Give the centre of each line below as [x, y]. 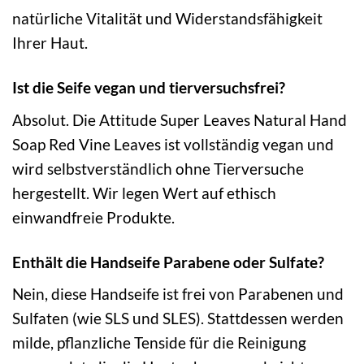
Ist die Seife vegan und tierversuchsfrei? [149, 88]
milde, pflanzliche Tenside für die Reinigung [159, 343]
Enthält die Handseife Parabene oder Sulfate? [168, 262]
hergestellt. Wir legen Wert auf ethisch [144, 193]
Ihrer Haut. [50, 43]
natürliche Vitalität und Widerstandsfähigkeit [167, 19]
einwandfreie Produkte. [93, 217]
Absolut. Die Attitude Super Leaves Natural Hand [180, 119]
